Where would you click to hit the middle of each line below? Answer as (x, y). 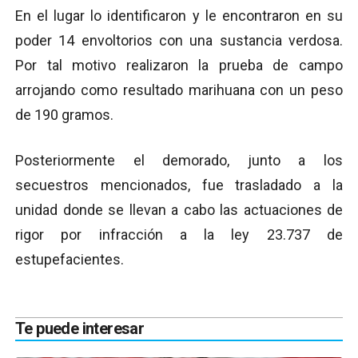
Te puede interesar (80, 328)
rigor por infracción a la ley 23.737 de (179, 235)
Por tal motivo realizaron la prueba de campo (179, 65)
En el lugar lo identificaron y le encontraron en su (179, 16)
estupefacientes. (70, 259)
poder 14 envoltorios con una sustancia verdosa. (179, 40)
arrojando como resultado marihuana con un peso (179, 90)
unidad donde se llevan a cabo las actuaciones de (179, 210)
